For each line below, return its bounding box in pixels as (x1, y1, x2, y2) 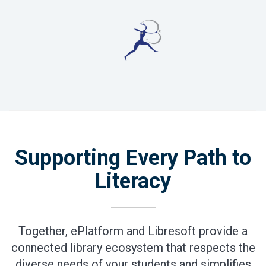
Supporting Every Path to (15, 145, 251, 170)
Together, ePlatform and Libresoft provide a (18, 223, 248, 238)
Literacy (95, 168, 171, 194)
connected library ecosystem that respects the (11, 240, 255, 255)
